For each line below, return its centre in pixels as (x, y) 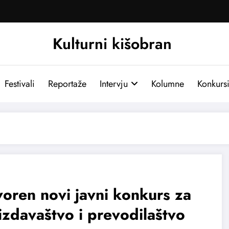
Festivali (19, 84)
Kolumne (167, 84)
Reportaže (67, 84)
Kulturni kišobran (112, 43)
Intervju (113, 84)
